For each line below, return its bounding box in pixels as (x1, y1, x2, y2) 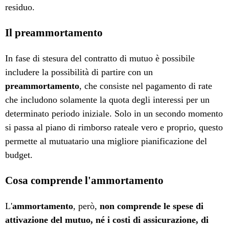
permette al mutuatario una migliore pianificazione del (5, 136, 208, 147)
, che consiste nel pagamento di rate (79, 81, 213, 91)
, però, (73, 201, 100, 212)
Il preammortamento (5, 27, 103, 39)
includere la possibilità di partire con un (5, 67, 153, 78)
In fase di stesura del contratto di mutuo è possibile (5, 53, 195, 64)
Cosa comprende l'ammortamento (5, 174, 164, 187)
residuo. (5, 2, 35, 12)
